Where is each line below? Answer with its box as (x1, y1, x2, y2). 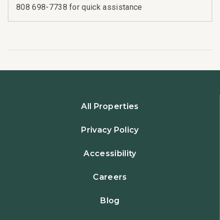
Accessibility (83, 149, 137, 159)
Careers (93, 172, 127, 182)
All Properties (81, 102, 139, 111)
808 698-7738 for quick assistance (16, 2, 142, 12)
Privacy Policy (81, 125, 139, 135)
